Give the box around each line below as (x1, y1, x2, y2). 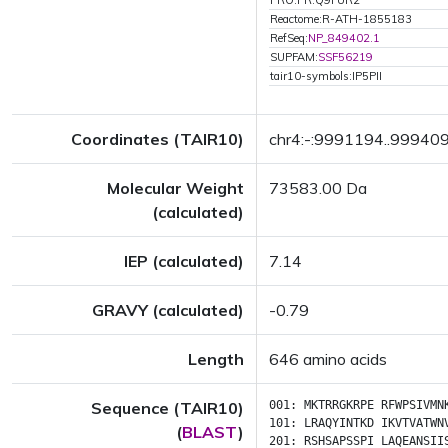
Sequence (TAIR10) (91, 398, 244, 418)
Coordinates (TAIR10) (71, 129, 244, 149)
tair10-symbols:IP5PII (270, 69, 382, 83)
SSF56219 (318, 50, 373, 64)
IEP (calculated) (124, 251, 244, 271)
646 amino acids (269, 349, 387, 369)
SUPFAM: (270, 50, 318, 64)
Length (188, 349, 244, 369)
